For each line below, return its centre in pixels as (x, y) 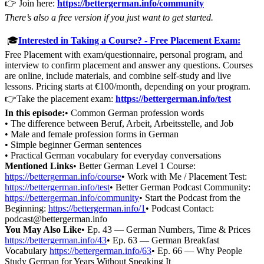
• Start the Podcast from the (190, 197)
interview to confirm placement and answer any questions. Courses (129, 65)
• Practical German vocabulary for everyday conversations (113, 155)
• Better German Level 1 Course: (134, 166)
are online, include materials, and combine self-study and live (118, 75)
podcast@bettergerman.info (56, 219)
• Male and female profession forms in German (92, 134)
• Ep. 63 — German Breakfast (163, 240)
